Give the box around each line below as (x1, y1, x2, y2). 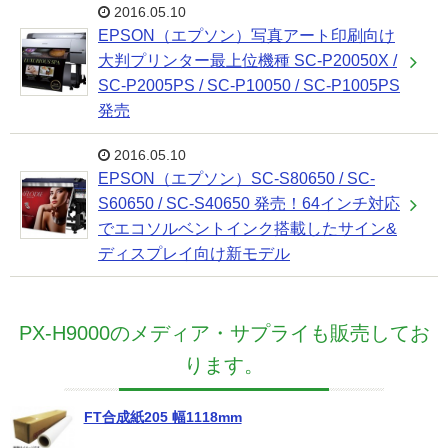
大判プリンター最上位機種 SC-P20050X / (98, 51, 397, 69)
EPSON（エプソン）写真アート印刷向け (98, 26, 395, 44)
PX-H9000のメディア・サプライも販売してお (18, 321, 430, 344)
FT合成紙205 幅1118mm (83, 408, 242, 425)
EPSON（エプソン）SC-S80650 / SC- (98, 169, 375, 187)
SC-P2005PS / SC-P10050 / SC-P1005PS (98, 76, 400, 94)
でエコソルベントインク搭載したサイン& (98, 219, 397, 237)
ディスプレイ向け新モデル (98, 244, 290, 262)
